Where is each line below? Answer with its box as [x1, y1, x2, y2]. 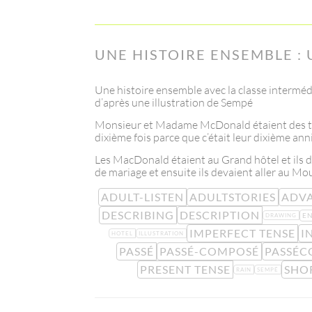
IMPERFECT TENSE [189, 226, 295, 240]
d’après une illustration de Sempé [95, 95, 253, 110]
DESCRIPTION [180, 208, 260, 222]
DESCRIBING [102, 208, 174, 222]
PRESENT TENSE [139, 263, 231, 276]
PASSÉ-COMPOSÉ [159, 244, 259, 258]
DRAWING [265, 212, 297, 219]
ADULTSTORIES [189, 190, 276, 204]
